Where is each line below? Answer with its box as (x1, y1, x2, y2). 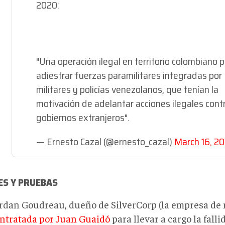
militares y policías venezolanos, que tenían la (36, 81, 218, 97)
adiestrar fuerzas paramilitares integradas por (36, 67, 222, 83)
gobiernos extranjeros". (36, 109, 130, 126)
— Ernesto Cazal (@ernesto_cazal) (36, 134, 174, 150)
